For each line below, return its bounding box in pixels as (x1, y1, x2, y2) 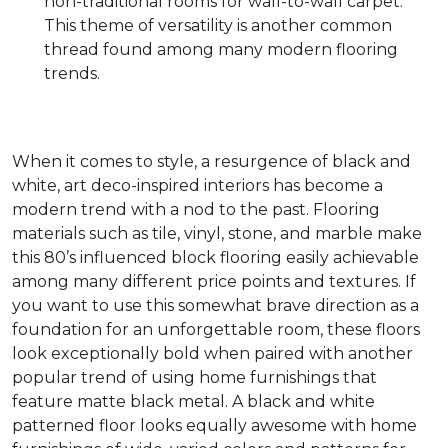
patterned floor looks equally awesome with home (12, 416, 417, 435)
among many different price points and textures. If (12, 272, 416, 291)
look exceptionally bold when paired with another (12, 344, 413, 363)
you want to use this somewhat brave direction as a (12, 296, 419, 315)
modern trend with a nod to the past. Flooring (12, 200, 380, 219)
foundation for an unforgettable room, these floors (12, 320, 420, 339)
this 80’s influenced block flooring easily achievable (12, 248, 419, 267)
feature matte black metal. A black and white (12, 392, 375, 411)
